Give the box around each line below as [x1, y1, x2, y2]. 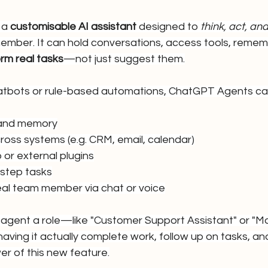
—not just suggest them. [63, 53, 185, 65]
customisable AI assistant [10, 21, 136, 32]
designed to [136, 21, 200, 32]
